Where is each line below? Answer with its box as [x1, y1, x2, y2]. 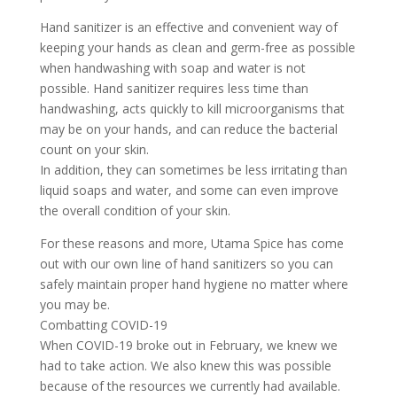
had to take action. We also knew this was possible [39, 357, 331, 374]
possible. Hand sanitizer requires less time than [39, 80, 308, 97]
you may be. [39, 296, 110, 313]
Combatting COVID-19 [39, 316, 167, 333]
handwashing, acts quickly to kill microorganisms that [39, 100, 345, 117]
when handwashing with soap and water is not [39, 59, 306, 76]
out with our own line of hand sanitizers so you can [39, 255, 333, 272]
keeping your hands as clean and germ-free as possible [39, 39, 355, 56]
